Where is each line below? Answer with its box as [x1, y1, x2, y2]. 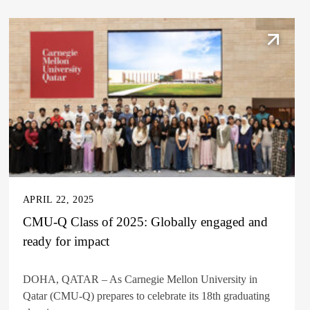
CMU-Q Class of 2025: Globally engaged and [22, 214, 268, 229]
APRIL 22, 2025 [22, 194, 95, 205]
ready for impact [22, 233, 109, 248]
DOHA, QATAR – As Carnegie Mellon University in [22, 273, 257, 285]
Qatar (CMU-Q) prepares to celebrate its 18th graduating [22, 289, 270, 302]
